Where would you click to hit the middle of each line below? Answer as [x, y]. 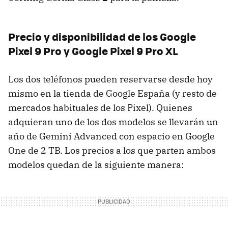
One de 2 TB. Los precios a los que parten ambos [112, 150]
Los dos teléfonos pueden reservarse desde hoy [110, 79]
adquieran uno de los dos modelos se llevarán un [113, 122]
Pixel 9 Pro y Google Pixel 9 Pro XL [93, 50]
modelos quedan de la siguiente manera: [96, 164]
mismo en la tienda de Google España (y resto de [112, 93]
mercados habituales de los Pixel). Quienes [100, 107]
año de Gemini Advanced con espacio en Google [111, 136]
